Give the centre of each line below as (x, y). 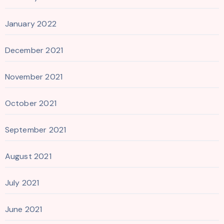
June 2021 (23, 209)
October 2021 (30, 103)
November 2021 (34, 76)
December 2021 (34, 50)
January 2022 (30, 23)
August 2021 (28, 156)
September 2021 (35, 129)
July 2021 (22, 182)
